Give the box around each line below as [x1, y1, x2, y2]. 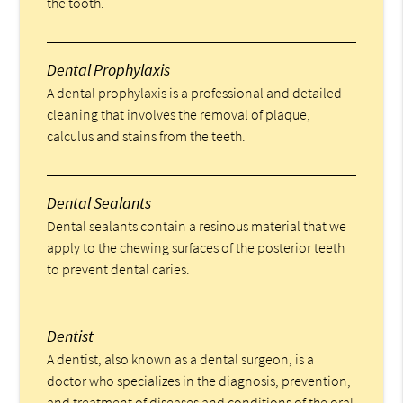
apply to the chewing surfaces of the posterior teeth [47, 238, 345, 257]
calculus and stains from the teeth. [47, 127, 246, 146]
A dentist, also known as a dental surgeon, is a [47, 350, 315, 369]
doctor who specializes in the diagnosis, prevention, [47, 372, 352, 390]
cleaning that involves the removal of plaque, [47, 105, 311, 124]
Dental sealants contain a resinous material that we [47, 217, 347, 236]
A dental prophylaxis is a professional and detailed [47, 84, 343, 103]
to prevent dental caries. [47, 260, 191, 279]
